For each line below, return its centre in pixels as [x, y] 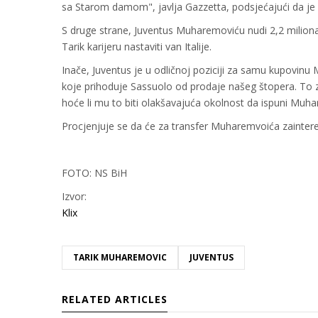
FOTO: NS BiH [94, 173]
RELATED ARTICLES [115, 300]
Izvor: [74, 197]
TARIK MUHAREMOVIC [120, 258]
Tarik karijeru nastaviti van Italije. [137, 47]
